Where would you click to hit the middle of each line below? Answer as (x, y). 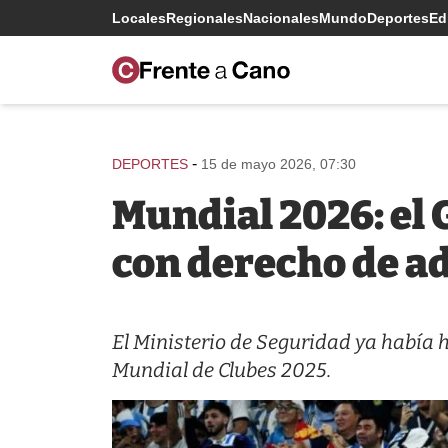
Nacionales (281, 18)
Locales (139, 18)
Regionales (204, 18)
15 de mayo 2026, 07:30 (278, 164)
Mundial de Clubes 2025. (221, 370)
